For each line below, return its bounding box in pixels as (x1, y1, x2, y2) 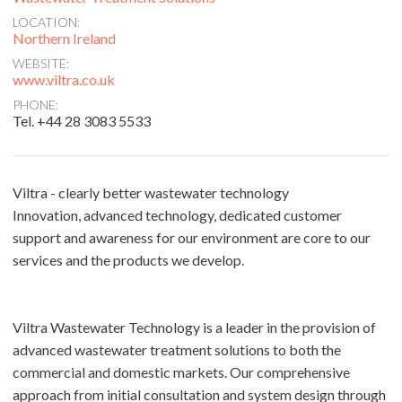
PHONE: (13, 97, 58, 112)
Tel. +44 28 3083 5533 (13, 112, 151, 129)
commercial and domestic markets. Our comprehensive (13, 363, 350, 380)
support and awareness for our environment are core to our (13, 229, 371, 246)
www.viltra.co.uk (13, 71, 115, 88)
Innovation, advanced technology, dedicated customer (13, 206, 342, 223)
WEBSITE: (13, 56, 69, 71)
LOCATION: (13, 14, 80, 30)
